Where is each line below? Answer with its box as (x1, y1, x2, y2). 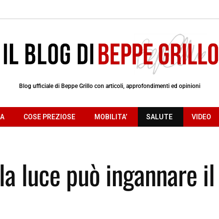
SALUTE (146, 112, 173, 121)
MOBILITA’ (94, 112, 127, 121)
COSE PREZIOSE (23, 112, 75, 121)
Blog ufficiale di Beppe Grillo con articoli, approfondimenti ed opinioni (19, 82, 200, 89)
